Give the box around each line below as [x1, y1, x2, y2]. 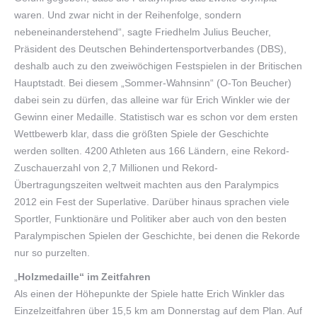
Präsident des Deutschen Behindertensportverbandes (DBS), [14, 42, 287, 54]
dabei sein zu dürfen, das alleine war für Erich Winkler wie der [14, 93, 290, 105]
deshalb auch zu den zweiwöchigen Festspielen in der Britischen [14, 59, 302, 71]
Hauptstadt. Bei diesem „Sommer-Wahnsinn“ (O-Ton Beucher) [14, 76, 292, 88]
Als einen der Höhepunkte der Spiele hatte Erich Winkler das [14, 287, 284, 299]
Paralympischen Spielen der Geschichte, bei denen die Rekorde [14, 229, 300, 241]
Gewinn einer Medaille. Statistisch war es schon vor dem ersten [14, 110, 298, 122]
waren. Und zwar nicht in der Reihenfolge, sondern [14, 8, 241, 21]
